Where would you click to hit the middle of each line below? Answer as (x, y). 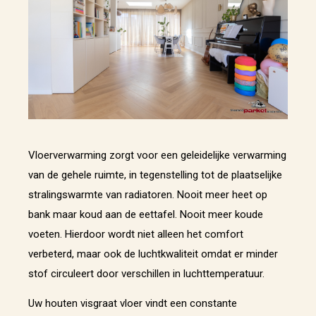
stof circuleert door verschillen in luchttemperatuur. (146, 274)
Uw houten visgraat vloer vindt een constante (133, 303)
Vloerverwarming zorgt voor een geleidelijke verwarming (157, 156)
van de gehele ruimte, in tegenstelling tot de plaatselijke (155, 175)
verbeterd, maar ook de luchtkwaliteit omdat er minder (153, 254)
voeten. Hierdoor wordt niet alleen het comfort (136, 235)
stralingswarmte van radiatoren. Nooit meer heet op (148, 195)
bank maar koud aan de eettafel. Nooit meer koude (146, 215)
